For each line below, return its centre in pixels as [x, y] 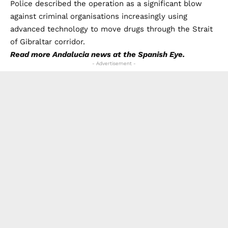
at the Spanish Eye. [148, 54]
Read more [31, 54]
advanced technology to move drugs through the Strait [111, 29]
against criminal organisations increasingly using [99, 16]
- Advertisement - [114, 63]
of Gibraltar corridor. [48, 41]
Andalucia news [82, 54]
